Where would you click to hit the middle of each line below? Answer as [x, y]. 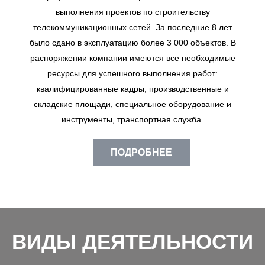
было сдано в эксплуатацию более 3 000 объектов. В [132, 43]
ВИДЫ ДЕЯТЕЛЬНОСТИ [132, 242]
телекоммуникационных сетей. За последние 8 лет [132, 28]
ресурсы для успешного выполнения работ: [132, 74]
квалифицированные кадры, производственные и [132, 89]
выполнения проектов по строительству [132, 12]
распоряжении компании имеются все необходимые [132, 58]
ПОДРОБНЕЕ [141, 153]
